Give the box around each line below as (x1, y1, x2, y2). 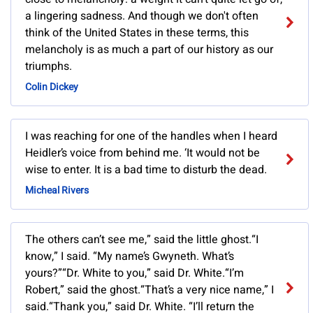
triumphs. (25, 58, 72, 75)
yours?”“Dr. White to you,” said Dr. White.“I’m (25, 265, 244, 282)
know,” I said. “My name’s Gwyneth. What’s (25, 248, 234, 265)
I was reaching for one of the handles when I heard (25, 128, 277, 145)
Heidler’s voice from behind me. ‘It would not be (25, 145, 260, 162)
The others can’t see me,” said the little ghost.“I (25, 231, 259, 249)
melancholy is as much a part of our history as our (25, 41, 273, 59)
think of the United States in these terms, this (25, 24, 249, 42)
